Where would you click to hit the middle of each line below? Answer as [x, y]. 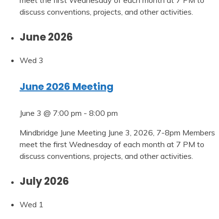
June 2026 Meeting [66, 87]
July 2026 [44, 181]
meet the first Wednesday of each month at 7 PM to [112, 144]
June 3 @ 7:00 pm [51, 113]
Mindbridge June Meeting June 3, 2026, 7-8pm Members [117, 132]
